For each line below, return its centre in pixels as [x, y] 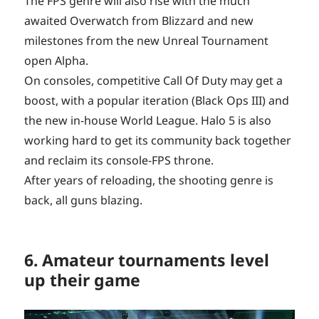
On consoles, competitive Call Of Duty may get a [154, 81]
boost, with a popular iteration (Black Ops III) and [157, 101]
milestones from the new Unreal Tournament [147, 41]
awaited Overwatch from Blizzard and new [139, 21]
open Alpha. [57, 61]
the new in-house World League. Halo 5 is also [148, 121]
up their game [83, 280]
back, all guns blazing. [84, 200]
